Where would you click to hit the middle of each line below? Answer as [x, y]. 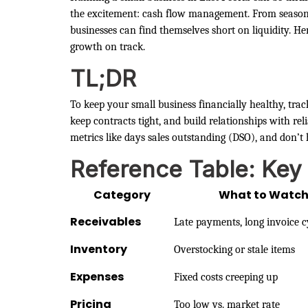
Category [122, 195]
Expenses [97, 276]
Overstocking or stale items [234, 249]
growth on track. [108, 46]
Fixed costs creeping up [226, 277]
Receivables [106, 221]
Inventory [99, 249]
